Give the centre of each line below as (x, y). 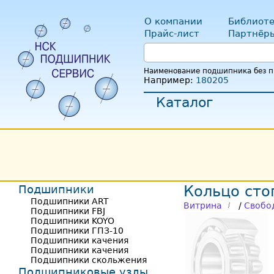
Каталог (185, 102)
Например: (170, 80)
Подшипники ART (70, 201)
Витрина (203, 206)
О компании (173, 21)
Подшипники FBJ (68, 211)
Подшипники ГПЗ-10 (77, 231)
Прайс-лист (172, 34)
